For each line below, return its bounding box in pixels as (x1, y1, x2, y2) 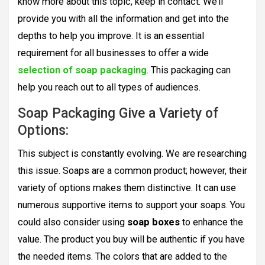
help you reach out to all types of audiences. (18, 82, 201, 93)
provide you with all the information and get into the (18, 13, 229, 25)
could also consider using (18, 216, 127, 228)
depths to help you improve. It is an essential (18, 30, 204, 42)
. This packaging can (147, 64, 231, 76)
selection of (18, 64, 73, 76)
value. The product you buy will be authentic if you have (18, 234, 245, 245)
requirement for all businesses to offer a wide (18, 47, 209, 59)
